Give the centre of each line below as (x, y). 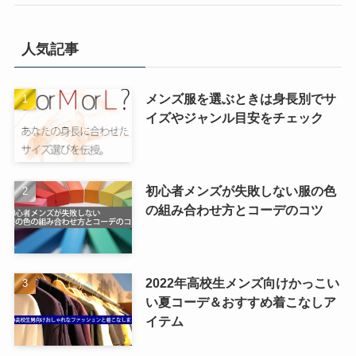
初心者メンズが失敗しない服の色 (240, 190)
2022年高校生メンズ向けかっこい (242, 282)
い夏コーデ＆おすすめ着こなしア (240, 302)
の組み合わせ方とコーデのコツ (234, 209)
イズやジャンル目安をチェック (234, 117)
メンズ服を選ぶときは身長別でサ (240, 98)
